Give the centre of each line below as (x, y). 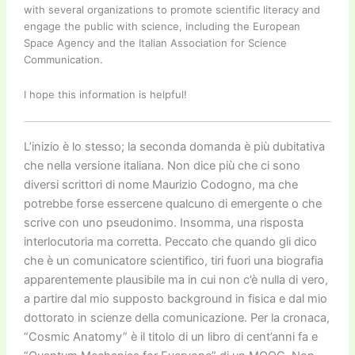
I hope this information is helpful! (105, 95)
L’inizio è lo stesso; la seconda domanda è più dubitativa (174, 147)
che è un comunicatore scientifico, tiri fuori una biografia (173, 261)
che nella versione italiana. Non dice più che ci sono (162, 166)
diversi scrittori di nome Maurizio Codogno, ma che (160, 185)
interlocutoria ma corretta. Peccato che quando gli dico (170, 242)
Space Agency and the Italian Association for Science (155, 43)
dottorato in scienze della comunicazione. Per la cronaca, (176, 318)
